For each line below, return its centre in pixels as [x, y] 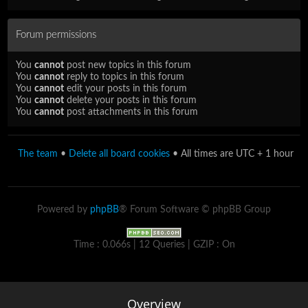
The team [38, 154]
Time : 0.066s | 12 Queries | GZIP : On [154, 244]
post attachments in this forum [131, 112]
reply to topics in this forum [124, 77]
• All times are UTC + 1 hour [232, 154]
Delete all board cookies [119, 154]
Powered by [64, 209]
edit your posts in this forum [126, 88]
